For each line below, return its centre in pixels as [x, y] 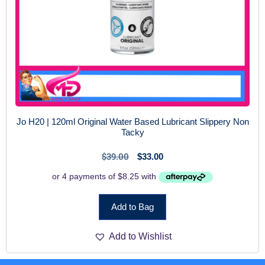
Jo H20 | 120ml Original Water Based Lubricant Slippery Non [132, 121]
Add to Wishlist [140, 237]
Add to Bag [132, 207]
